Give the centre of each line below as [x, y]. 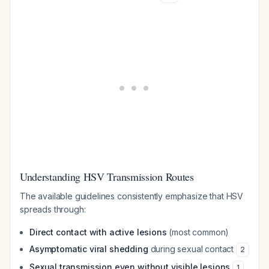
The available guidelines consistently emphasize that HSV [132, 196]
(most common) [198, 232]
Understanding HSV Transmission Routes [107, 177]
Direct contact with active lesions [98, 232]
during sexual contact [192, 249]
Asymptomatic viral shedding [89, 249]
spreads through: [53, 209]
